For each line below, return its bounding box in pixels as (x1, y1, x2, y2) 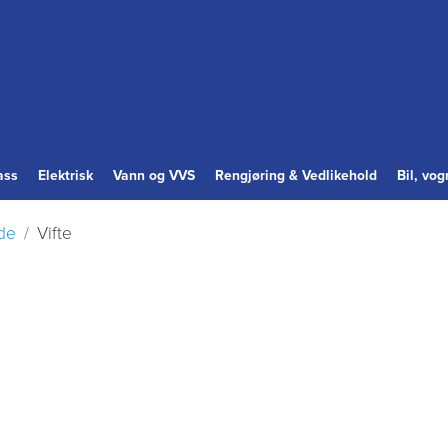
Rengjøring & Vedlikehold (215, 165, 377, 185)
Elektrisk (38, 165, 93, 185)
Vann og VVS (113, 165, 195, 185)
